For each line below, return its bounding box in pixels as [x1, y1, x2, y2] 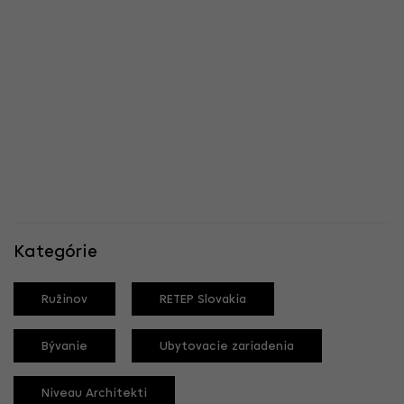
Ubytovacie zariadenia [160, 340, 294, 354]
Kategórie [14, 243, 97, 262]
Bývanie [41, 340, 87, 354]
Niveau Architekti [41, 387, 147, 401]
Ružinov [41, 293, 87, 308]
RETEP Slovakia [160, 293, 246, 308]
